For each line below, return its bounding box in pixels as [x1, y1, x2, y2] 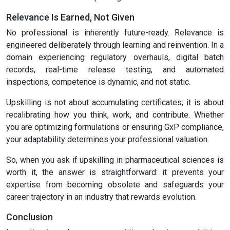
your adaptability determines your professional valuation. [6, 135, 209, 145]
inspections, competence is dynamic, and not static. [6, 77, 190, 87]
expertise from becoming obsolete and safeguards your [6, 180, 224, 190]
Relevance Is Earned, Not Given [6, 12, 135, 23]
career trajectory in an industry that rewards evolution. [6, 192, 197, 202]
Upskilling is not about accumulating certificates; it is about [6, 98, 224, 108]
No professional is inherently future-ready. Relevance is [6, 28, 224, 38]
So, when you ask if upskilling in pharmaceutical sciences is [6, 155, 224, 165]
